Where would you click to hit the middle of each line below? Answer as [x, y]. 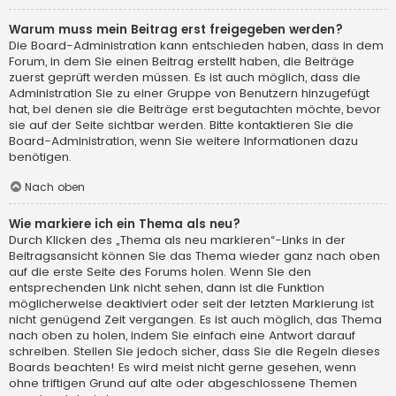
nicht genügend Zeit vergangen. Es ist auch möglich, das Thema [195, 319]
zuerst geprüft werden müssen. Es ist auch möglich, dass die [185, 78]
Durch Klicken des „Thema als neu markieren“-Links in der [177, 240]
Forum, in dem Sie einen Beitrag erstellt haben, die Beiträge [182, 62]
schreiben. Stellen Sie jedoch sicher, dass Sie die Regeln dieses [194, 351]
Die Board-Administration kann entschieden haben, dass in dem [196, 46]
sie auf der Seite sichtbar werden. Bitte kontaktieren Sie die [181, 126]
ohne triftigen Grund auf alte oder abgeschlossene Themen [183, 383]
